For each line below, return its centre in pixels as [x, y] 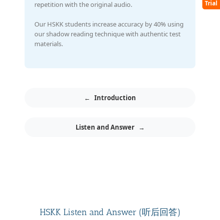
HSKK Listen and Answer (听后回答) [110, 212]
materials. [49, 43]
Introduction [115, 97]
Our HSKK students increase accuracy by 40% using [109, 24]
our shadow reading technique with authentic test [108, 34]
